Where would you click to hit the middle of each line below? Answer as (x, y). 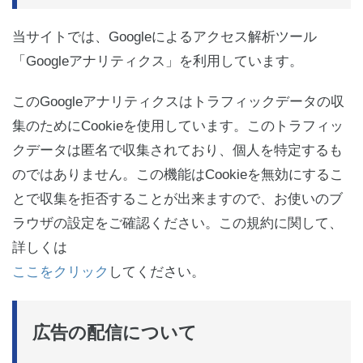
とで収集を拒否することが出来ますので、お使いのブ (177, 199)
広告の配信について (115, 332)
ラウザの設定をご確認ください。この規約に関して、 (177, 223)
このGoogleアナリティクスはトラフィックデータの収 (178, 101)
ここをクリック (60, 271)
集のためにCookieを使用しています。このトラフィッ (178, 126)
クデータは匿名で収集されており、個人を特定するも (177, 150)
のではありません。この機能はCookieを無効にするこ (178, 174)
